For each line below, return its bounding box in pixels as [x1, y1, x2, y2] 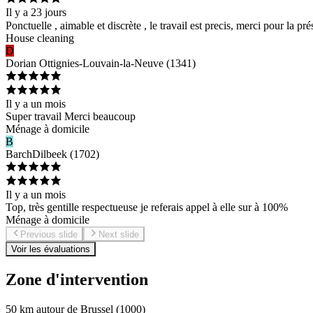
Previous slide [20, 229, 78, 240]
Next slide [98, 229, 139, 240]
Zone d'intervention [6, 270, 148, 289]
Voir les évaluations [11, 244, 90, 255]
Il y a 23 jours [6, 6, 66, 18]
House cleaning [6, 31, 74, 44]
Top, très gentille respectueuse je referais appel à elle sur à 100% [6, 201, 288, 213]
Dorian [6, 57, 39, 69]
